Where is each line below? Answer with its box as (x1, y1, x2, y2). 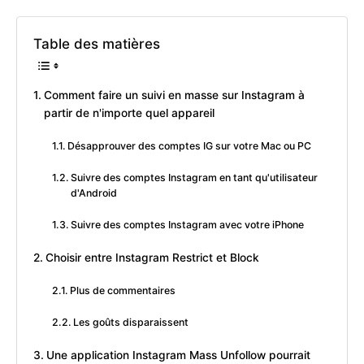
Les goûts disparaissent (73, 316, 189, 329)
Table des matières (33, 36, 160, 53)
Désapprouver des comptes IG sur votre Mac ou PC (67, 140, 312, 153)
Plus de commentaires (70, 284, 176, 297)
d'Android (71, 187, 118, 200)
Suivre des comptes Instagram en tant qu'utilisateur (71, 171, 318, 184)
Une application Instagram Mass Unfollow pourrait (45, 349, 310, 362)
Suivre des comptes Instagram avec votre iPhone (71, 219, 305, 232)
